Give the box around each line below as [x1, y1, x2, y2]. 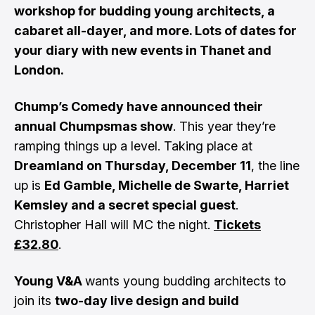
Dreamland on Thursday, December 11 [14, 158, 251, 173]
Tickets [214, 217, 261, 232]
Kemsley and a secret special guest [14, 198, 236, 212]
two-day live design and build [55, 293, 239, 308]
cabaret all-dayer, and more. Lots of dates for [14, 23, 297, 38]
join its [14, 293, 55, 308]
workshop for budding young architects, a [14, 4, 275, 18]
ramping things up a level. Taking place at [14, 139, 252, 153]
